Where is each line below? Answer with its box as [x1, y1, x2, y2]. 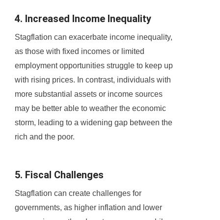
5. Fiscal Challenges [15, 169, 104, 181]
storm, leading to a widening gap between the [15, 118, 172, 127]
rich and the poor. [15, 133, 75, 141]
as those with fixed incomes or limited [15, 47, 144, 56]
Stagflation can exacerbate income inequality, [15, 33, 172, 42]
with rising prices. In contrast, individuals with [15, 76, 171, 84]
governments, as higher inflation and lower [15, 203, 162, 212]
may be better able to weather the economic [15, 104, 166, 113]
